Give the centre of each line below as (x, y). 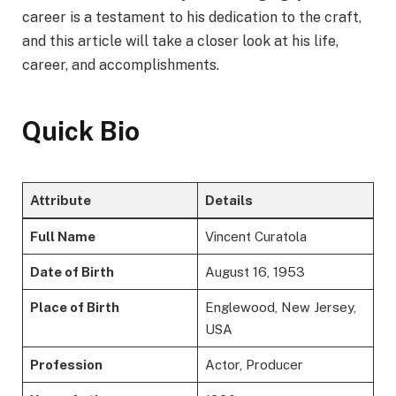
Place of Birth (74, 308)
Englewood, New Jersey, (280, 308)
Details (228, 201)
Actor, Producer (254, 365)
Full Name (62, 237)
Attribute (60, 201)
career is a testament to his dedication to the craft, (192, 18)
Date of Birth (72, 272)
